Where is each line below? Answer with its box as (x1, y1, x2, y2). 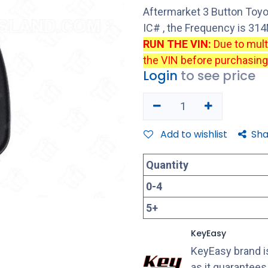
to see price (181, 66, 255, 84)
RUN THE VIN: (143, 37, 214, 50)
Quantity (146, 158, 188, 171)
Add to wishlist (160, 127, 227, 141)
